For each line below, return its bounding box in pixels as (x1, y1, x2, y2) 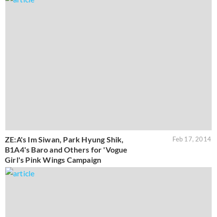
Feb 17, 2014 (172, 135, 211, 143)
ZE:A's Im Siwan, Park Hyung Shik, (5, 135, 124, 144)
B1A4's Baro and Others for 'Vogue (5, 145, 128, 155)
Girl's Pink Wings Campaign (5, 155, 102, 165)
